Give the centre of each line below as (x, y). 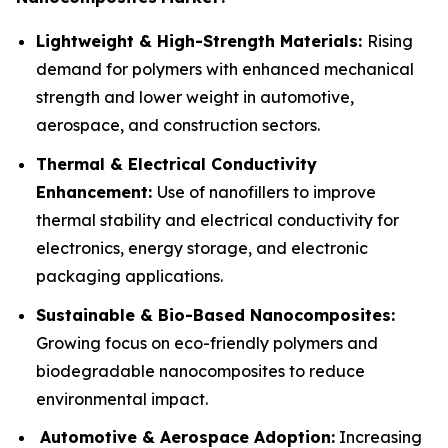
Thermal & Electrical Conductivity (176, 163)
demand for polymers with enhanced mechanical (225, 69)
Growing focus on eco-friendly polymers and (207, 342)
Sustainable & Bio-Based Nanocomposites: (215, 314)
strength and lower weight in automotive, (195, 97)
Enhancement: (96, 191)
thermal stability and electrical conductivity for (217, 219)
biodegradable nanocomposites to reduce (200, 370)
